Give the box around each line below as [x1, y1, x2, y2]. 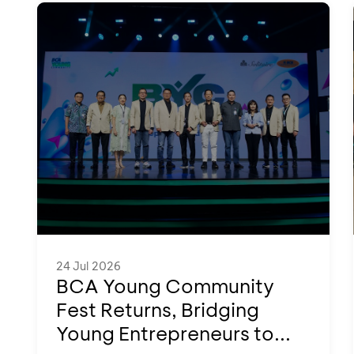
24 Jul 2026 [56, 258, 121, 273]
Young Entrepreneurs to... [56, 321, 291, 345]
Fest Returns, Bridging [56, 297, 259, 322]
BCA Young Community [56, 273, 274, 298]
